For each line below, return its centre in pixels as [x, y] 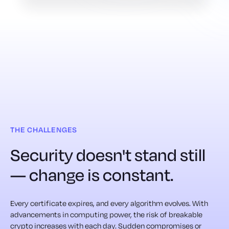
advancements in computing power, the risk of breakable [106, 215]
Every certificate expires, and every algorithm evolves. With [109, 203]
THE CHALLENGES [44, 130]
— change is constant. [92, 175]
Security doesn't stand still [108, 155]
